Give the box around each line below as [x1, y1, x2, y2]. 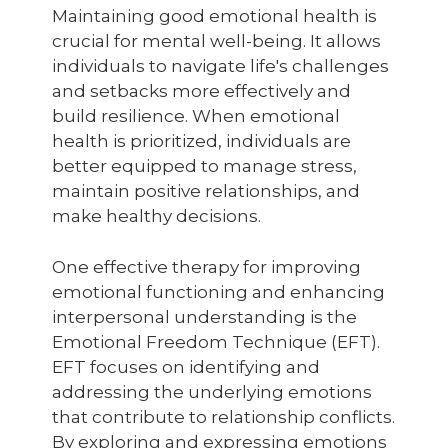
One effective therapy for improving [52, 257, 361, 277]
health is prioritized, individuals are [52, 131, 351, 151]
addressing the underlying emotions [52, 382, 372, 402]
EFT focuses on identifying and [52, 357, 320, 377]
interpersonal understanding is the [52, 307, 357, 327]
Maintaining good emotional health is [52, 6, 377, 26]
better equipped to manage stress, [52, 156, 357, 176]
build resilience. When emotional [52, 106, 340, 126]
